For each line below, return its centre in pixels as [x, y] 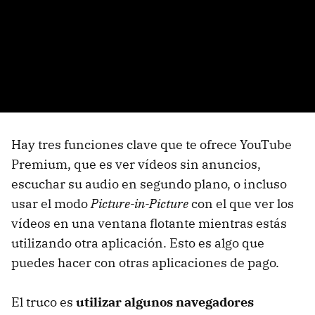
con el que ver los [241, 204]
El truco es [44, 302]
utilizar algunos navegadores [165, 302]
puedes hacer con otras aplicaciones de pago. [145, 263]
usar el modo [51, 204]
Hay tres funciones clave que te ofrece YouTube [152, 145]
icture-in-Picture [143, 204]
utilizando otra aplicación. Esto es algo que [138, 243]
